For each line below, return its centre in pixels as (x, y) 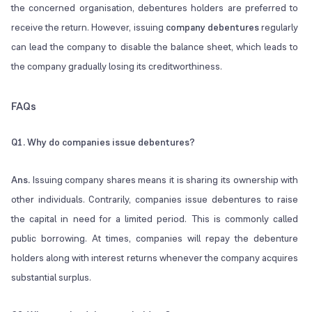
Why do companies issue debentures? (111, 142)
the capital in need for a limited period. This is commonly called (155, 219)
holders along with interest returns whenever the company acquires (155, 258)
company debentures (212, 28)
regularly (279, 28)
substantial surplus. (51, 278)
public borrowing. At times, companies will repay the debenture (155, 239)
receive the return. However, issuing (88, 28)
